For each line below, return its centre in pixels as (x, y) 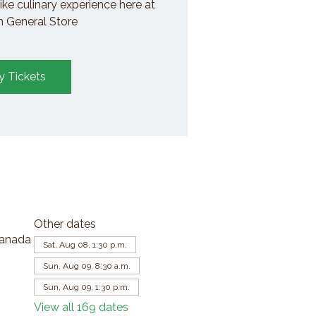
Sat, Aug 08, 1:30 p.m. (85, 244)
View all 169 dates (81, 307)
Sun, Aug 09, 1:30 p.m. (86, 287)
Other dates (65, 224)
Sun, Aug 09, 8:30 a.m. (86, 266)
